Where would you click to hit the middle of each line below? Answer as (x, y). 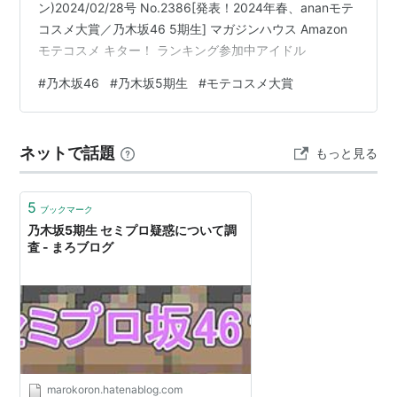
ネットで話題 (68, 152)
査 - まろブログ (71, 246)
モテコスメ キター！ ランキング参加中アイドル (172, 50)
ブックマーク (67, 209)
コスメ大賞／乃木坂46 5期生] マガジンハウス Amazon (193, 28)
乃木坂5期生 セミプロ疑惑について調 (132, 230)
